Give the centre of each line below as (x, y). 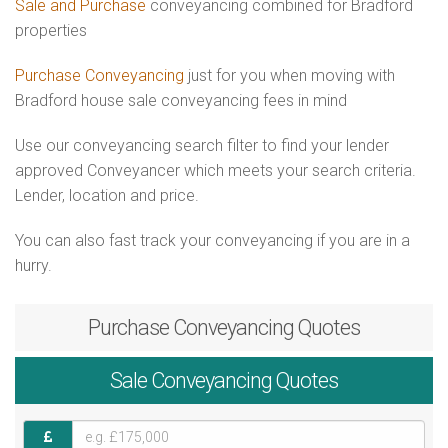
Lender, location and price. (107, 195)
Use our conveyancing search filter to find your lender (202, 145)
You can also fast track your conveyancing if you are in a (212, 240)
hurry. (33, 265)
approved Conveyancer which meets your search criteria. (215, 170)
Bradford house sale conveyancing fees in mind (181, 100)
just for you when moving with (289, 75)
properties (51, 30)
